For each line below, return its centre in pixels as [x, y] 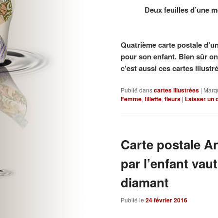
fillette [153, 99]
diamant [145, 182]
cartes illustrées [176, 90]
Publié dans [136, 90]
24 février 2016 [166, 200]
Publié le [133, 200]
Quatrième [138, 45]
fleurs [173, 99]
